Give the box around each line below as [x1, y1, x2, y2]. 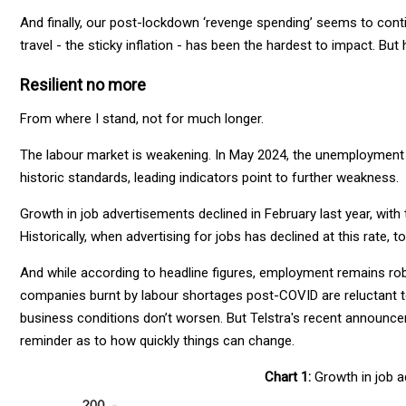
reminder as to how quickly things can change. [20, 332, 295, 349]
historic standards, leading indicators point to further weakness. [20, 169, 399, 186]
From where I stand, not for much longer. [20, 110, 264, 127]
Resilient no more [20, 74, 146, 94]
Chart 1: [265, 368, 312, 385]
